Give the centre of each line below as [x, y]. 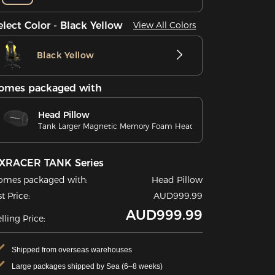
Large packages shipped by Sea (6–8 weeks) [87, 266]
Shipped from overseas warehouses [72, 250]
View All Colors [165, 25]
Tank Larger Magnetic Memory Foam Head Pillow [128, 126]
